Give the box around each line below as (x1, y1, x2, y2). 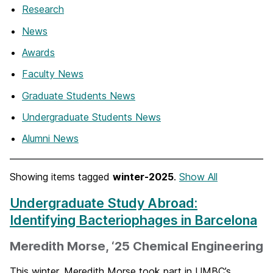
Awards (22, 46, 55, 58)
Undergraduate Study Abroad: (10, 194, 197, 211)
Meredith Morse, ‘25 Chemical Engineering (10, 238, 263, 253)
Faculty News (22, 68, 83, 80)
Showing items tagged (10, 170, 113, 183)
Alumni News (22, 132, 79, 145)
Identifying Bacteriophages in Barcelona (10, 211, 257, 228)
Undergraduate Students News (22, 111, 161, 124)
